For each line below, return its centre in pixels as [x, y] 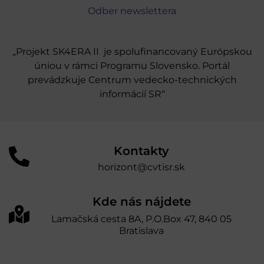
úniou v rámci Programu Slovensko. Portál [132, 65]
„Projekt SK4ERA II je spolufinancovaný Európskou [132, 51]
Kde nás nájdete [141, 201]
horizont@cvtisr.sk [142, 167]
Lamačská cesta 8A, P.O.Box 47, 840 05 [142, 219]
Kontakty [142, 151]
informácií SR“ [132, 94]
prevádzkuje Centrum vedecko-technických [132, 80]
